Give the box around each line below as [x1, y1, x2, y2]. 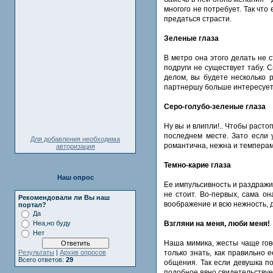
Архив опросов [60, 249, 106, 256]
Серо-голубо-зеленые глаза [164, 102, 266, 111]
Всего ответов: [18, 256, 66, 263]
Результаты [18, 249, 54, 256]
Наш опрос [57, 174, 94, 181]
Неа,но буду [33, 219, 71, 227]
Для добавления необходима [30, 135, 120, 143]
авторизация [55, 143, 95, 150]
